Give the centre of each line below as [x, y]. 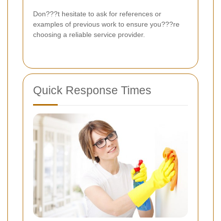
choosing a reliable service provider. [89, 35]
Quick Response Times [92, 91]
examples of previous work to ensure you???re [106, 24]
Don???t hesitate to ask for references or [97, 14]
